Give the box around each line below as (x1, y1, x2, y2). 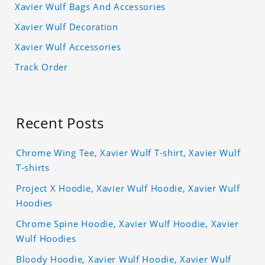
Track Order (15, 61, 68, 73)
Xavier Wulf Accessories (15, 41, 121, 53)
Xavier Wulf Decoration (15, 21, 118, 33)
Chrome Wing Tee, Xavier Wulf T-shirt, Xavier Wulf (16, 147, 241, 159)
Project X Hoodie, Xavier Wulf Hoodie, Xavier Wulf (16, 182, 240, 195)
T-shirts (16, 161, 50, 174)
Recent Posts (16, 113, 104, 133)
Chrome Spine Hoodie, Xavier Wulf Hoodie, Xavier (16, 218, 239, 230)
